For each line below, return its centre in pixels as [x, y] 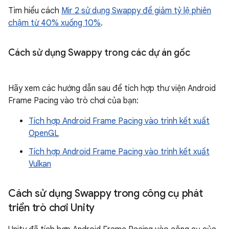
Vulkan [40, 164]
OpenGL [44, 134]
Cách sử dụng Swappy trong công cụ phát [106, 194]
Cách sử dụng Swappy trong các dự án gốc [99, 53]
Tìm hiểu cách [35, 11]
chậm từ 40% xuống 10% [54, 23]
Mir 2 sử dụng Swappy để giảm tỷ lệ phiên [136, 11]
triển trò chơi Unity [51, 208]
